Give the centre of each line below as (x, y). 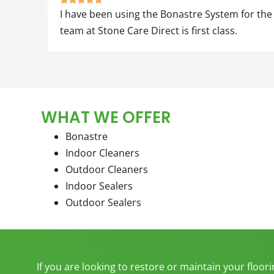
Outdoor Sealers (103, 202)
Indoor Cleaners (102, 153)
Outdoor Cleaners (107, 169)
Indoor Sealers (99, 186)
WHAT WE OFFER (106, 117)
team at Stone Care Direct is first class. (135, 30)
